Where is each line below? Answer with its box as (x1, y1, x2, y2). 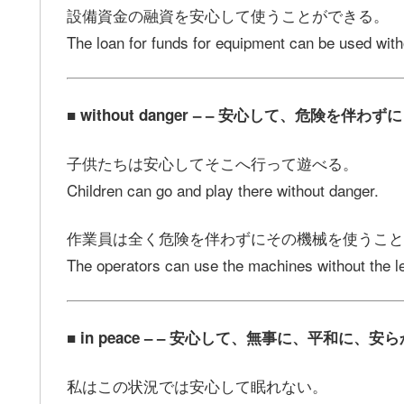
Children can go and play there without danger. (67, 178, 379, 201)
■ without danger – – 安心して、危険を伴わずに (67, 103, 402, 125)
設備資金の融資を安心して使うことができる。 (67, 4, 389, 27)
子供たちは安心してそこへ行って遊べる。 (67, 151, 358, 174)
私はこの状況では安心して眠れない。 (67, 373, 327, 397)
